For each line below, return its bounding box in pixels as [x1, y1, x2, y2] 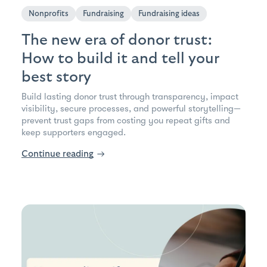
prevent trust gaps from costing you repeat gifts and [21, 115, 230, 126]
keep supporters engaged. [21, 127, 126, 138]
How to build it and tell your [21, 51, 219, 67]
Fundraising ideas [138, 10, 200, 18]
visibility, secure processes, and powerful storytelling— [21, 103, 241, 114]
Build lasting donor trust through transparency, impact [21, 91, 238, 103]
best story [21, 69, 91, 85]
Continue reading [21, 150, 94, 159]
